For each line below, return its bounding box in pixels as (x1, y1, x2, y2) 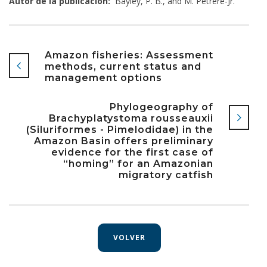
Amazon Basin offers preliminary (34, 135, 213, 147)
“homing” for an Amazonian (63, 158, 213, 170)
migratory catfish (119, 169, 213, 181)
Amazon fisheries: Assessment (45, 49, 213, 61)
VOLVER (113, 232, 145, 243)
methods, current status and (45, 61, 201, 73)
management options (45, 72, 162, 84)
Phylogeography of (110, 101, 213, 113)
